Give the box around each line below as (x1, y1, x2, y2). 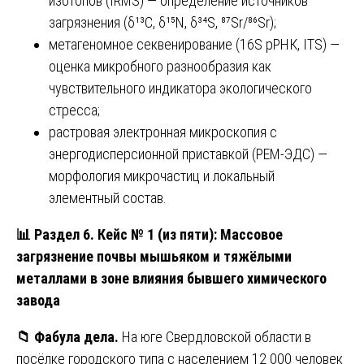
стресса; (49, 101, 100, 119)
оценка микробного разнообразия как (49, 57, 271, 75)
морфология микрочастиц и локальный (49, 167, 275, 184)
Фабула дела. (31, 327, 119, 345)
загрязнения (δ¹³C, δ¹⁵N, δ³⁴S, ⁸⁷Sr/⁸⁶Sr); (49, 13, 276, 31)
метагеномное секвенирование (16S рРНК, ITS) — (49, 35, 340, 53)
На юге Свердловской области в (119, 327, 311, 345)
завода (16, 291, 60, 309)
